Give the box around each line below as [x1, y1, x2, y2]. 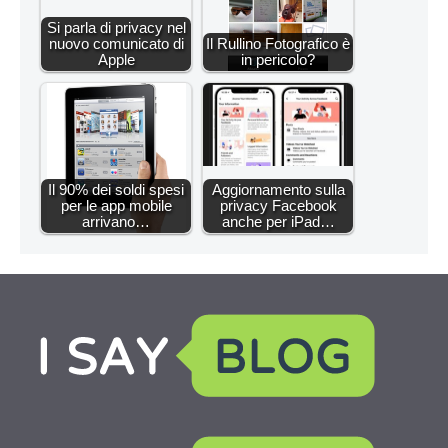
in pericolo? [241, 50, 315, 68]
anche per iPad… [221, 212, 335, 230]
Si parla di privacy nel [46, 18, 186, 36]
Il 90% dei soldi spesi [48, 180, 184, 198]
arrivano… [82, 212, 150, 230]
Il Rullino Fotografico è [206, 34, 350, 52]
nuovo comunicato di [48, 34, 184, 52]
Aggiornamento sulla [211, 180, 345, 198]
